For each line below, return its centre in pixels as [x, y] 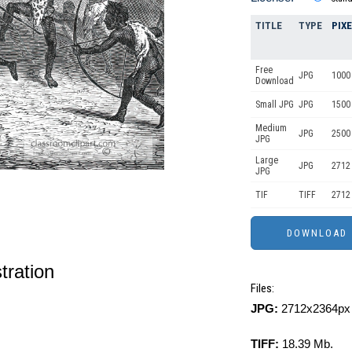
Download [275, 81]
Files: [262, 288]
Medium [271, 128]
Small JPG [275, 104]
